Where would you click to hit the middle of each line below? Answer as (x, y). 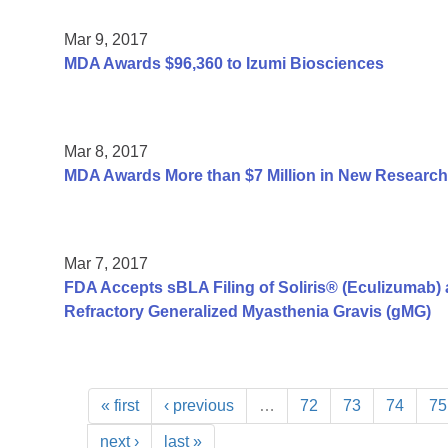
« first (120, 406)
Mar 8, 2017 (106, 152)
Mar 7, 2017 (106, 264)
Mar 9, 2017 (106, 40)
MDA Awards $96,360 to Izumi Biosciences (224, 64)
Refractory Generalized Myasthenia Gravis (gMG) (247, 312)
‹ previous (199, 406)
